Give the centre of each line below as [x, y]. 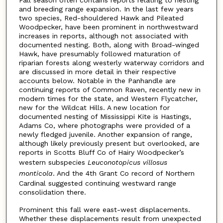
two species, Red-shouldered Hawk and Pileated [101, 18]
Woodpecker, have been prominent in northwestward [108, 27]
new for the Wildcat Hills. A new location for [94, 107]
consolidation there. [52, 192]
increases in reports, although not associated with [103, 36]
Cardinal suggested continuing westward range [97, 183]
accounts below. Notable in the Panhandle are [97, 80]
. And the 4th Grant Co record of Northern [123, 173]
